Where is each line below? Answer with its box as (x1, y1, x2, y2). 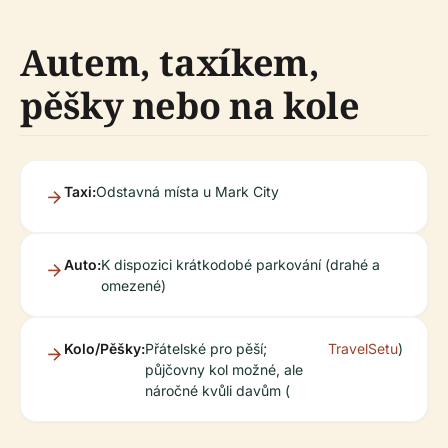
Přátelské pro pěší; (145, 340, 267, 357)
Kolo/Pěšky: (64, 340, 145, 357)
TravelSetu (328, 340, 398, 357)
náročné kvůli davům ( (145, 382, 290, 399)
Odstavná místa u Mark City (96, 183, 279, 200)
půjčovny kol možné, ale (145, 361, 303, 378)
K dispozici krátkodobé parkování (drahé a (101, 256, 380, 273)
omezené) (101, 277, 166, 294)
